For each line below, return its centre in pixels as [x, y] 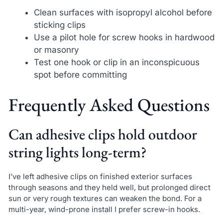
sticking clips [59, 25]
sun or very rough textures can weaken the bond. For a [105, 198]
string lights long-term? [77, 152]
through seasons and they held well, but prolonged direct [109, 187]
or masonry [56, 50]
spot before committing [80, 75]
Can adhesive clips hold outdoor [103, 134]
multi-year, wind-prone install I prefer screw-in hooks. [104, 209]
